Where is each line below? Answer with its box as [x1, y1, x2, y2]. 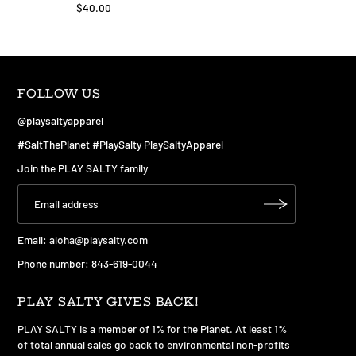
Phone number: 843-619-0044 [17, 256, 158, 270]
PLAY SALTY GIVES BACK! [17, 294, 199, 309]
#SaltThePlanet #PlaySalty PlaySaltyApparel [17, 137, 224, 151]
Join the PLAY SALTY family [17, 161, 149, 175]
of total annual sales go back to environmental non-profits [17, 337, 291, 351]
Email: [17, 232, 50, 246]
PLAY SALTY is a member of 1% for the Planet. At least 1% [17, 321, 288, 335]
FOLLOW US [17, 86, 101, 101]
